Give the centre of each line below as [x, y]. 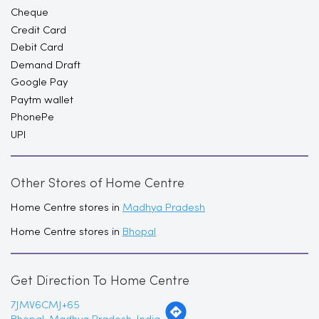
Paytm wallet [42, 20]
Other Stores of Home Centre [98, 104]
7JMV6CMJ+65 [45, 225]
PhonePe [32, 37]
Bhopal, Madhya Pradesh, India [85, 240]
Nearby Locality [57, 288]
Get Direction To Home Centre [100, 202]
